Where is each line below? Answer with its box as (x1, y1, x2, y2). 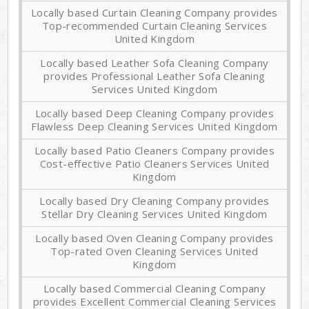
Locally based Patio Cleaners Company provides (34, 143, 275, 158)
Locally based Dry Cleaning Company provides (39, 194, 270, 208)
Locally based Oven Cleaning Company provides (35, 231, 274, 246)
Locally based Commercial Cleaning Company (43, 281, 266, 296)
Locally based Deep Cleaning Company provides (34, 106, 275, 121)
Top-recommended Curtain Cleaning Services (41, 19, 268, 33)
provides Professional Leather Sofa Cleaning (43, 69, 266, 83)
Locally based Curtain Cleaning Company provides (31, 6, 278, 20)
